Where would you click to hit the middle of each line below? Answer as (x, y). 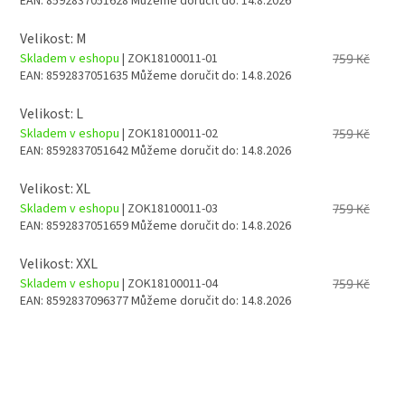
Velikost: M (53, 38)
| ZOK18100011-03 (170, 208)
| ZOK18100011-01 (170, 58)
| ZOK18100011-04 (170, 283)
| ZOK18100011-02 (170, 133)
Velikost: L (52, 113)
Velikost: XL (55, 188)
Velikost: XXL (59, 264)
